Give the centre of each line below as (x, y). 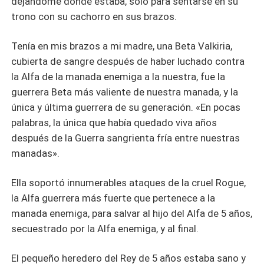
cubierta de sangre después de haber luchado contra (128, 62)
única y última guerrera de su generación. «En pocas (126, 108)
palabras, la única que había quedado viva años (114, 123)
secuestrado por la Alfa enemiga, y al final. (105, 229)
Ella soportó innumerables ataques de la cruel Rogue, (129, 183)
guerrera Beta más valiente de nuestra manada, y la (125, 92)
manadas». (36, 154)
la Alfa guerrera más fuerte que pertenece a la (113, 198)
